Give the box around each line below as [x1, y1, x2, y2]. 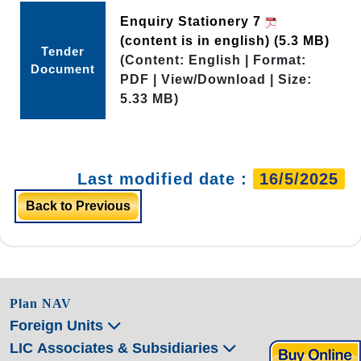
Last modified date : [77, 169, 253, 188]
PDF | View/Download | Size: [120, 72, 312, 86]
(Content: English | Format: [120, 52, 306, 67]
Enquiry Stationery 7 [120, 14, 265, 28]
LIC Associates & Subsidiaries [10, 339, 222, 356]
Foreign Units [10, 317, 107, 334]
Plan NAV [10, 296, 72, 310]
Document [31, 61, 95, 76]
